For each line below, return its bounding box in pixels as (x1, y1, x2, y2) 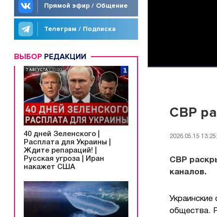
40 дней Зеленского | (24, 130, 100, 138)
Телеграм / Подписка (44, 25, 116, 33)
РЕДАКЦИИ (42, 52, 86, 62)
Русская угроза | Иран (24, 155, 104, 162)
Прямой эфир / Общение (44, 1, 128, 10)
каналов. (170, 168, 206, 176)
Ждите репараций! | (24, 147, 97, 154)
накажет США (24, 163, 75, 170)
